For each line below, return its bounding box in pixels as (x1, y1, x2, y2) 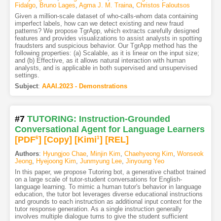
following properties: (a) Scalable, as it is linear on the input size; (14, 49, 199, 57)
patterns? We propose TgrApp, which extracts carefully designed (14, 27, 199, 35)
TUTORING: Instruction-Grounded (27, 114, 170, 124)
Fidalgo (14, 1, 36, 9)
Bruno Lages (39, 1, 75, 9)
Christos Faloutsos (136, 1, 190, 9)
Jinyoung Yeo (125, 157, 164, 165)
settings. (14, 72, 39, 79)
